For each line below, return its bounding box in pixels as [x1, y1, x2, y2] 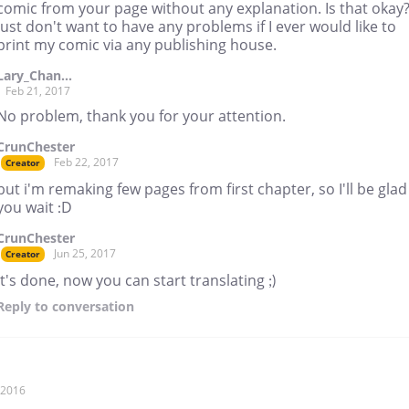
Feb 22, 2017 [54, 153, 119, 170]
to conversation [31, 297, 134, 315]
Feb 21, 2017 [5, 82, 70, 99]
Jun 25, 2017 [54, 245, 116, 261]
